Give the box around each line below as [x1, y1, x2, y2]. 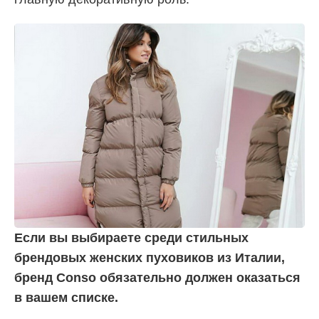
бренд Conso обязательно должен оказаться [14, 270, 300, 285]
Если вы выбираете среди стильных [14, 230, 249, 245]
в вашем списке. [14, 290, 118, 305]
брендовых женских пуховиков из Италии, [14, 250, 285, 265]
